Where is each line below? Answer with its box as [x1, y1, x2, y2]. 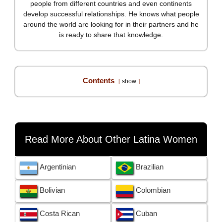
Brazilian [135, 163, 164, 171]
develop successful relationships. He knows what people [23, 10, 199, 18]
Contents [82, 76, 114, 85]
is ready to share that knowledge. [59, 31, 163, 39]
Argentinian [39, 163, 76, 171]
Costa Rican [39, 209, 80, 218]
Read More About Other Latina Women [25, 134, 197, 145]
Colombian [135, 186, 170, 195]
